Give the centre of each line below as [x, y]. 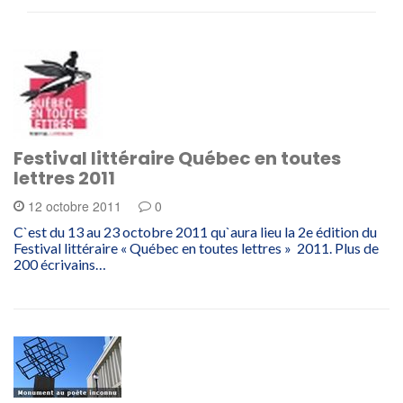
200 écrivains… [60, 264]
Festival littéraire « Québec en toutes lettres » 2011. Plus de [196, 248]
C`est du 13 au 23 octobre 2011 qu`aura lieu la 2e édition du [195, 232]
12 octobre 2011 [75, 206]
